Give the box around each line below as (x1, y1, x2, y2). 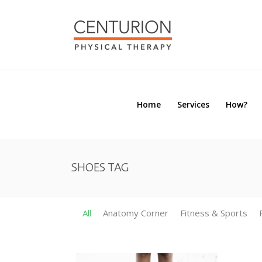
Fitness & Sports (180, 207, 247, 219)
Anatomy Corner (103, 207, 168, 219)
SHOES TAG (71, 159, 129, 175)
